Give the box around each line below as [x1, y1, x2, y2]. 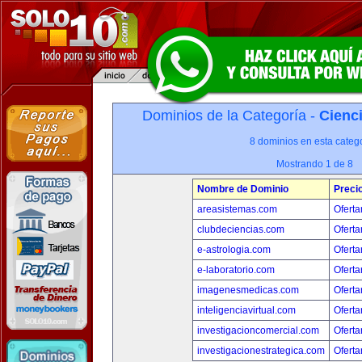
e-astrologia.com [196, 244, 271, 255]
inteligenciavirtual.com [196, 305, 296, 316]
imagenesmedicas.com [196, 284, 299, 296]
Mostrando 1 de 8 [276, 158, 353, 170]
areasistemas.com [196, 204, 277, 215]
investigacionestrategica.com [196, 345, 325, 356]
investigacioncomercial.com [196, 325, 319, 336]
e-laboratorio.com [196, 264, 275, 276]
